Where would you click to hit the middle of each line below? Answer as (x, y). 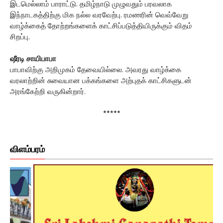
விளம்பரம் (27, 150)
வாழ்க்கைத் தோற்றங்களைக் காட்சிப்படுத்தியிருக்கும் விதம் (101, 26)
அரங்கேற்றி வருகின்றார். (48, 92)
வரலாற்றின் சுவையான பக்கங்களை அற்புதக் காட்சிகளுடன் (101, 81)
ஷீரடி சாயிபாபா (33, 59)
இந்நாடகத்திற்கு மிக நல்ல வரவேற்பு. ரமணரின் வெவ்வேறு (99, 15)
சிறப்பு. (20, 37)
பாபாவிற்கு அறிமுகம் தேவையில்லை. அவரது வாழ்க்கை (96, 70)
